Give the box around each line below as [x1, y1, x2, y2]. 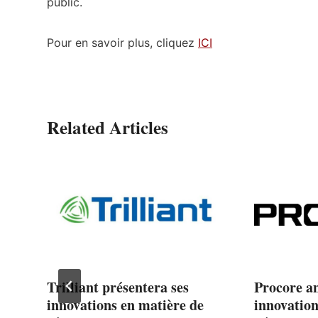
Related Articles [47, 114, 168, 141]
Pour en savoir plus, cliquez [47, 35, 198, 50]
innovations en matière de [47, 294, 204, 315]
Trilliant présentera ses [47, 276, 189, 297]
